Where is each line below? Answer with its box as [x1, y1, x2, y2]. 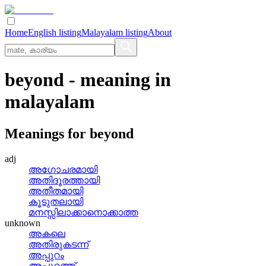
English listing [28, 27, 81, 37]
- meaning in [64, 69, 171, 91]
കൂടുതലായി [28, 196, 83, 207]
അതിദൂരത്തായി [28, 175, 100, 185]
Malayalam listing [81, 27, 148, 37]
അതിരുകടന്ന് [28, 239, 88, 249]
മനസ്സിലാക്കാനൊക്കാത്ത [28, 207, 138, 217]
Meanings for [5, 125, 90, 141]
